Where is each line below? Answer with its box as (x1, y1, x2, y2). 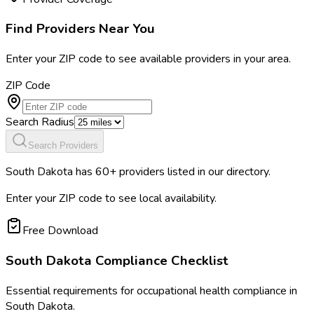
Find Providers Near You (6, 20, 155, 39)
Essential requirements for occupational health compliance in (6, 282, 297, 299)
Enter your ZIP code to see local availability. (6, 191, 217, 207)
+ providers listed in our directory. (109, 164, 271, 180)
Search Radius (6, 114, 74, 130)
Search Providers (28, 140, 98, 151)
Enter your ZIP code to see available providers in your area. (6, 51, 291, 67)
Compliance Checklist (92, 251, 228, 270)
